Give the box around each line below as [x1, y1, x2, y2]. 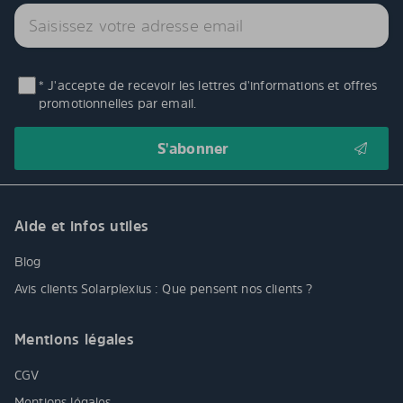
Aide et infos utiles [14, 216, 149, 237]
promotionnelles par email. [39, 94, 197, 112]
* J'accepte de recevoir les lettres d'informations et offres [39, 76, 378, 94]
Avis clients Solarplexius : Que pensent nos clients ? [14, 280, 317, 298]
